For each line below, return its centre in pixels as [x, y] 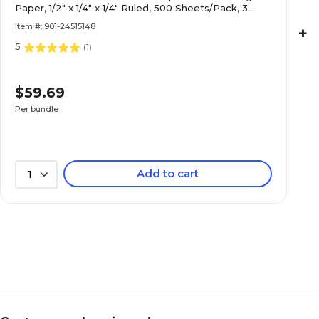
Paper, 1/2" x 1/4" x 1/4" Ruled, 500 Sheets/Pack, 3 [131, 8]
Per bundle [37, 109]
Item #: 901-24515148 [55, 26]
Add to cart [168, 173]
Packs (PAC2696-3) [62, 20]
